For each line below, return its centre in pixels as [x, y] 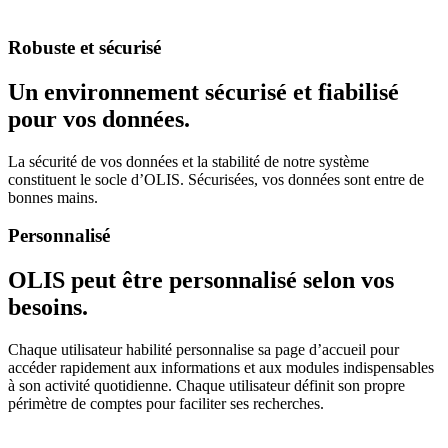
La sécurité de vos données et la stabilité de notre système [188, 161]
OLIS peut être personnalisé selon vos [201, 280]
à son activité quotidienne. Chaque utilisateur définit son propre [206, 386]
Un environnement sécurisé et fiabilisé [203, 91]
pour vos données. [99, 118]
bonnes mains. [53, 197]
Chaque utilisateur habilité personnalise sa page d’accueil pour [203, 350]
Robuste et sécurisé [84, 47]
